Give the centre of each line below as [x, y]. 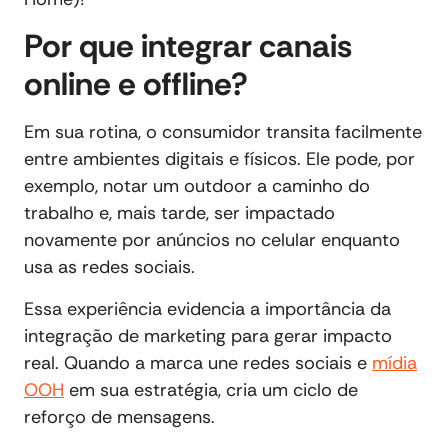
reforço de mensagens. [119, 416]
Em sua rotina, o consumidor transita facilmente [223, 132]
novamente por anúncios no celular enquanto [212, 240]
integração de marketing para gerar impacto [208, 335]
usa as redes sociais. [112, 267]
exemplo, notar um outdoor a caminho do [197, 186]
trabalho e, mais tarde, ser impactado [179, 213]
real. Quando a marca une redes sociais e [198, 362]
